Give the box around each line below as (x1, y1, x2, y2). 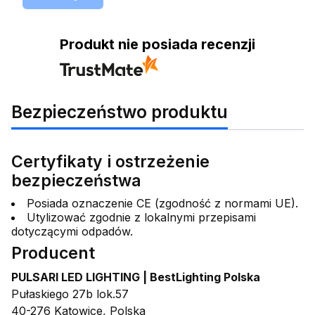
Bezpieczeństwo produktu (11, 101, 228, 122)
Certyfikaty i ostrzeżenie (11, 151, 210, 172)
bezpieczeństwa (11, 170, 141, 191)
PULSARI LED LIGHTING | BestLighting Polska (11, 269, 260, 284)
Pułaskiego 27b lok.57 (11, 286, 129, 301)
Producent (11, 243, 95, 263)
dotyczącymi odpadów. (11, 224, 133, 238)
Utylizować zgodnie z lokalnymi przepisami (27, 210, 256, 224)
